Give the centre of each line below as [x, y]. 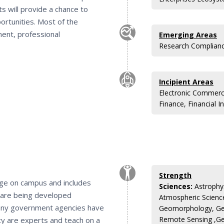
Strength [175, 175]
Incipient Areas [186, 81]
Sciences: [176, 186]
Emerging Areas [188, 34]
